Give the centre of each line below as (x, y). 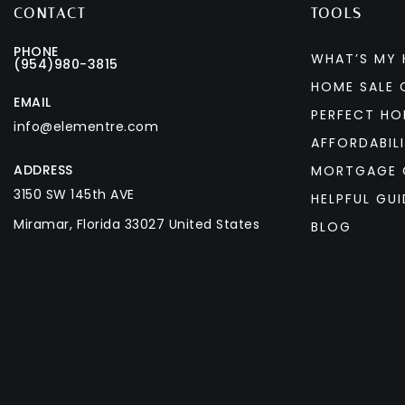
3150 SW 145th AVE (74, 194)
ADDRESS (43, 170)
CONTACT (50, 13)
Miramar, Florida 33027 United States (137, 224)
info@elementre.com (86, 127)
